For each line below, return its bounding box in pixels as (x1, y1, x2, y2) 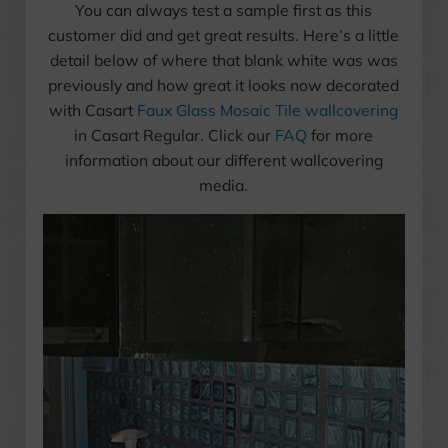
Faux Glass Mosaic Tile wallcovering (137, 100, 399, 121)
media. (199, 175, 249, 196)
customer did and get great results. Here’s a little (48, 25, 400, 46)
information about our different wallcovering (64, 150, 383, 171)
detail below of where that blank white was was (49, 50, 398, 71)
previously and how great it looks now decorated (48, 75, 400, 96)
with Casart (49, 100, 138, 121)
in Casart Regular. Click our (74, 125, 276, 146)
